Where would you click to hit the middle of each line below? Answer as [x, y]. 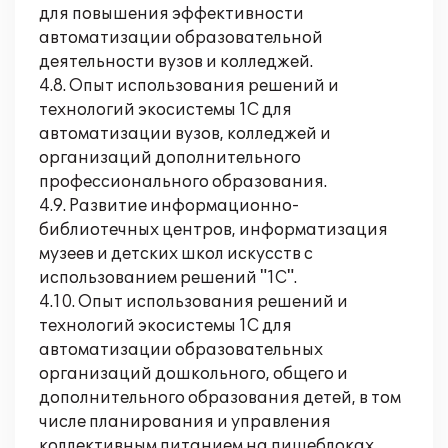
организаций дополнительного [170, 158]
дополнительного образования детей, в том [220, 398]
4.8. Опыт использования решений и [189, 86]
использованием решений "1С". [168, 278]
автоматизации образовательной [181, 38]
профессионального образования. [183, 182]
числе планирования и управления [185, 422]
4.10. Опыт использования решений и [193, 302]
